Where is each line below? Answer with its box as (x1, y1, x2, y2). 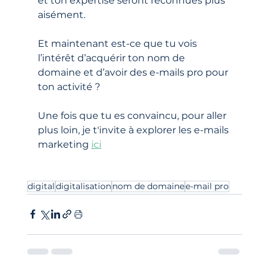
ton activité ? (37, 80, 103, 92)
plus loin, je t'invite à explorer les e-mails (37, 124, 231, 136)
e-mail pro (185, 180, 229, 192)
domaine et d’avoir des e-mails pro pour (37, 66, 231, 78)
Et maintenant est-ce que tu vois (37, 37, 199, 49)
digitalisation (55, 180, 111, 192)
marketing (37, 138, 91, 150)
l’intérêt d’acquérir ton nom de (37, 52, 187, 64)
